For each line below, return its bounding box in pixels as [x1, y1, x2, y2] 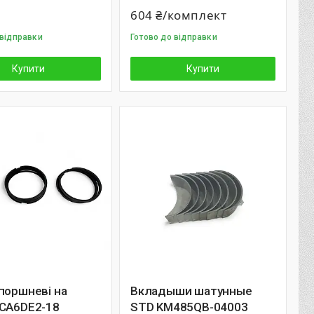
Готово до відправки [130, 32, 217, 42]
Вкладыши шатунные [130, 284, 252, 298]
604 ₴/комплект [130, 7, 227, 23]
